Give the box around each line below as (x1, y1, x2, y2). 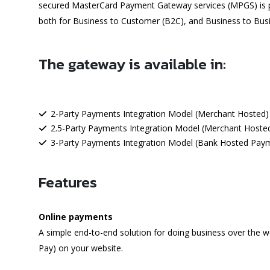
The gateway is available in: (39, 52, 226, 75)
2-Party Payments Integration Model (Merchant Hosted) (50, 107, 269, 119)
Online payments (39, 210, 113, 222)
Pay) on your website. (39, 242, 125, 254)
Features (39, 170, 97, 193)
